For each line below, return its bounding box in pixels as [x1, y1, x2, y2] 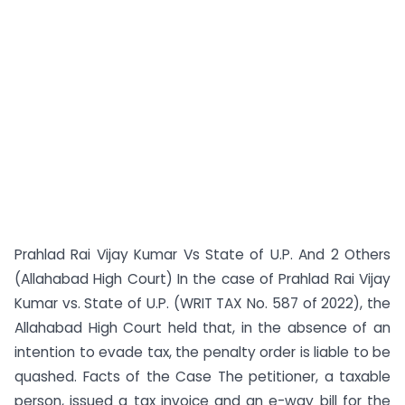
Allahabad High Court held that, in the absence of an [14, 318, 391, 337]
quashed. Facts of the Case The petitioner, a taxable [14, 367, 391, 386]
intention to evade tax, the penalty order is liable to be [14, 343, 391, 362]
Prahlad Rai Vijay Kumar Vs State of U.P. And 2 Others [14, 245, 391, 264]
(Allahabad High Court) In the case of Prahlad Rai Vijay [14, 269, 391, 288]
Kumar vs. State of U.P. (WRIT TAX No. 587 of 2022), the [14, 294, 391, 313]
